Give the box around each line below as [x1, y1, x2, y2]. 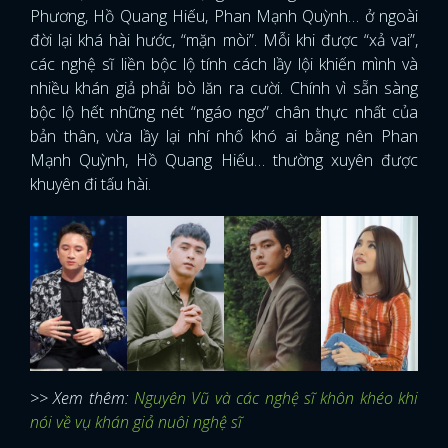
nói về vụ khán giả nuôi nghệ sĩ [30, 411, 242, 434]
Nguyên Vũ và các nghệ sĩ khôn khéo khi [134, 387, 419, 410]
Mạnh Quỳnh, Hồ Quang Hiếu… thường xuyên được [30, 149, 418, 171]
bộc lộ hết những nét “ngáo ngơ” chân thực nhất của [30, 101, 418, 123]
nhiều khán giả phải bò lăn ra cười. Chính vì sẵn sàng [30, 77, 418, 99]
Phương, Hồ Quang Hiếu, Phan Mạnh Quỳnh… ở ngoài [30, 5, 418, 27]
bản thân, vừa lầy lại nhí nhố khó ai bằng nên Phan [30, 125, 418, 147]
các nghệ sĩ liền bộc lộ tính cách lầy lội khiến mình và [30, 53, 418, 75]
